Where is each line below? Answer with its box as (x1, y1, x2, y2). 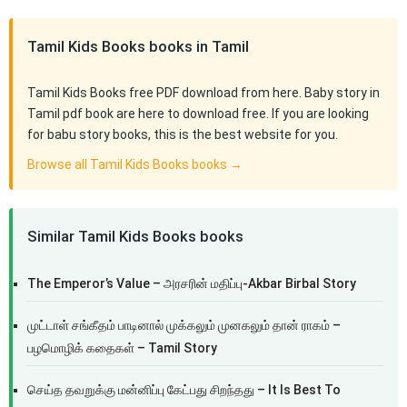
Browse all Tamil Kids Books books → (27, 157, 243, 172)
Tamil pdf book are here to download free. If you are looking (27, 106, 369, 121)
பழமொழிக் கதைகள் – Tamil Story (27, 341, 217, 355)
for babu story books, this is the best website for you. (27, 127, 338, 142)
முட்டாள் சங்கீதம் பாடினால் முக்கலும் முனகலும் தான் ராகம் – (27, 318, 341, 333)
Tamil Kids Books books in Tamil (27, 37, 249, 55)
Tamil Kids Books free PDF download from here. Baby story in (27, 85, 380, 100)
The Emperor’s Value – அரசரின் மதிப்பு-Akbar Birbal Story (27, 276, 356, 291)
